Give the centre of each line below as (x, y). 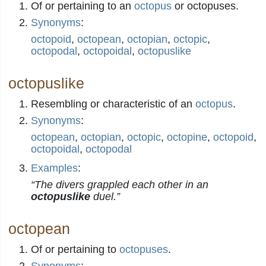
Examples (54, 168)
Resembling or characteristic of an (113, 104)
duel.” (105, 197)
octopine (187, 137)
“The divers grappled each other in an (120, 185)
